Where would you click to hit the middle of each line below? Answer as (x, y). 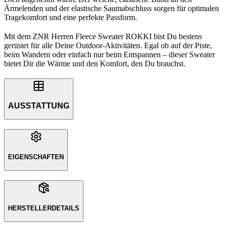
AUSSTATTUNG (39, 105)
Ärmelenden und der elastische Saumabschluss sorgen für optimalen (111, 8)
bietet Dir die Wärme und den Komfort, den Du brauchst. (95, 63)
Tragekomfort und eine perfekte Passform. (71, 17)
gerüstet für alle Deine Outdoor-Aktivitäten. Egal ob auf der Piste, (108, 45)
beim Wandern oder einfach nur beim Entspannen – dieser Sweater (109, 54)
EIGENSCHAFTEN (36, 157)
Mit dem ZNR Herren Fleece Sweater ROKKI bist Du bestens (103, 36)
